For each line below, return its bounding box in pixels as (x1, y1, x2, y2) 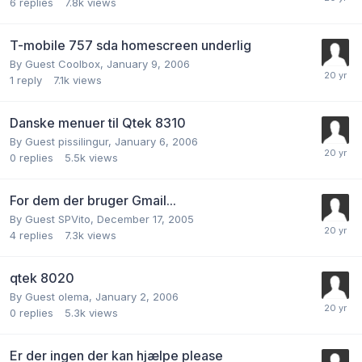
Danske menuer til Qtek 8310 (10, 114, 186, 131)
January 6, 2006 (115, 134, 198, 148)
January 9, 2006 (107, 57, 190, 70)
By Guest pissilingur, (10, 134, 115, 148)
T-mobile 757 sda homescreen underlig (10, 36, 251, 53)
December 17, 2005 (97, 212, 194, 225)
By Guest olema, (10, 289, 95, 303)
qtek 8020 (10, 269, 74, 286)
